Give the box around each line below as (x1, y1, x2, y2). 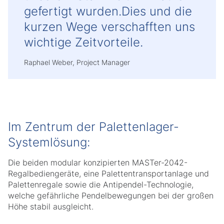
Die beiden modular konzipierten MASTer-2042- (8, 157, 187, 167)
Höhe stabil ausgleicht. (8, 201, 101, 211)
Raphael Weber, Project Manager (24, 58, 130, 66)
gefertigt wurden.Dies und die (24, 4, 192, 18)
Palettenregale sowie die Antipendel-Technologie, (8, 179, 193, 189)
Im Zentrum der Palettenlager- (8, 119, 179, 134)
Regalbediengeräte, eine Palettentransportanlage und (8, 168, 209, 178)
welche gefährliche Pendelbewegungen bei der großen (8, 190, 213, 200)
